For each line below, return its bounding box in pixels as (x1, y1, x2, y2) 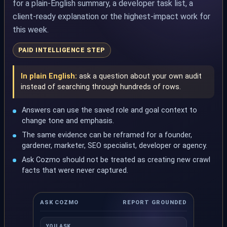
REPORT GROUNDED (122, 199, 187, 206)
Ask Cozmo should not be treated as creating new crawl (22, 155, 211, 164)
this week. (13, 25, 49, 35)
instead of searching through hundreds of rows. (20, 83, 181, 92)
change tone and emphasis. (22, 117, 115, 126)
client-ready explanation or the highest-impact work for (13, 12, 210, 22)
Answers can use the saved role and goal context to (22, 106, 198, 115)
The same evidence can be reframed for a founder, (22, 131, 193, 140)
